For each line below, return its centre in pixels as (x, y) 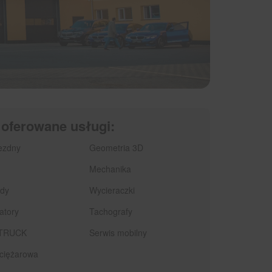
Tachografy (111, 212)
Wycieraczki (112, 190)
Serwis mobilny (118, 233)
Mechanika (110, 169)
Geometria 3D (116, 148)
